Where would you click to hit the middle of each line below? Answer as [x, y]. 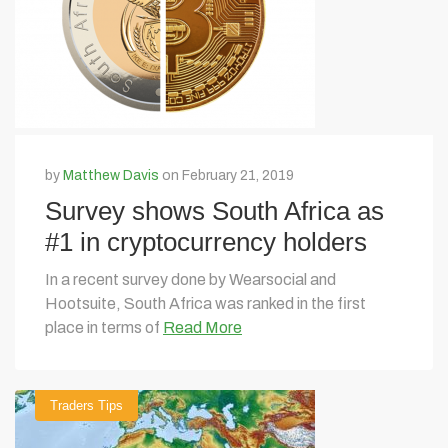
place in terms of [104, 327]
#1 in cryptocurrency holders [206, 242]
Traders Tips [86, 405]
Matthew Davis [111, 175]
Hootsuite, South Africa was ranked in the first [205, 303]
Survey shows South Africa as [214, 211]
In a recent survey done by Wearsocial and [190, 279]
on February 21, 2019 [226, 175]
